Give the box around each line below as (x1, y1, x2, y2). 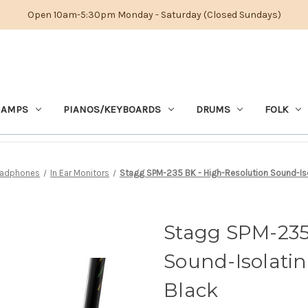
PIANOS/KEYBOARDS (63, 102, 161, 115)
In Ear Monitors (50, 167, 110, 178)
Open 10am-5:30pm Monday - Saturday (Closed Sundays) (27, 8, 281, 21)
